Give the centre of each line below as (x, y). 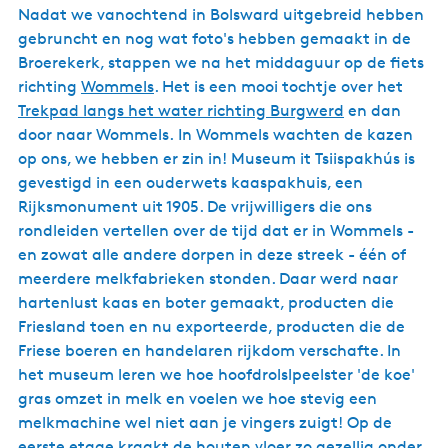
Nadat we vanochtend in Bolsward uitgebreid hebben (221, 14)
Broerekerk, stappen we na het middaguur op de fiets (221, 62)
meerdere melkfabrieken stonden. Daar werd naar (208, 278)
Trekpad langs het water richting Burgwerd (181, 110)
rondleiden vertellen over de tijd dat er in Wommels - (216, 230)
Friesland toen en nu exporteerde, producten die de (211, 326)
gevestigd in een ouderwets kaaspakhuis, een (190, 182)
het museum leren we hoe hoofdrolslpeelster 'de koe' (216, 374)
